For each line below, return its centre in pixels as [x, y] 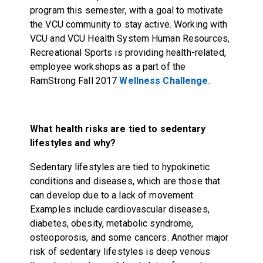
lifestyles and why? [73, 143]
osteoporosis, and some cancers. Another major [129, 237]
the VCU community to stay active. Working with [129, 24]
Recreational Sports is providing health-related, [128, 52]
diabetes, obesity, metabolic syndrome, [112, 223]
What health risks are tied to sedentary [118, 129]
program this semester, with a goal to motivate [127, 10]
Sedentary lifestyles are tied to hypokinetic [120, 167]
